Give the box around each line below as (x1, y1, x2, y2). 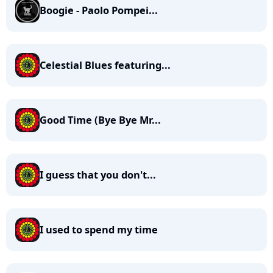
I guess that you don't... (40, 168, 156, 182)
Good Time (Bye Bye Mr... (40, 113, 161, 127)
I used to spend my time (40, 223, 158, 236)
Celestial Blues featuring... (40, 58, 171, 72)
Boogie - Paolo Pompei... (40, 4, 158, 17)
